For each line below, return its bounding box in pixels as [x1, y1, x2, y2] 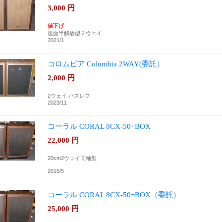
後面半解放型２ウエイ [47, 30, 102, 36]
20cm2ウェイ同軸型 [47, 155, 97, 161]
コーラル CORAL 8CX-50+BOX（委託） [47, 190, 180, 199]
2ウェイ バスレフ [47, 93, 90, 99]
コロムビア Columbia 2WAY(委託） [47, 59, 164, 68]
